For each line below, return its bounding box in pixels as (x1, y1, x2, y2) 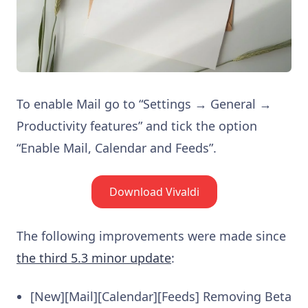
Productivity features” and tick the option (16, 117, 257, 134)
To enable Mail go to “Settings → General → (16, 95, 272, 112)
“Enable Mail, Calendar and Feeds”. (16, 139, 217, 156)
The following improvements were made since (16, 227, 286, 244)
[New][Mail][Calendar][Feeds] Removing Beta (30, 287, 291, 305)
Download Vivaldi (109, 184, 199, 199)
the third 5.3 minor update (16, 249, 171, 266)
